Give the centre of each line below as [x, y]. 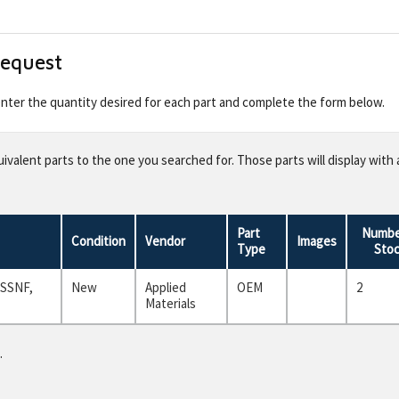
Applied [166, 287]
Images [317, 240]
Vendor [165, 240]
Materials [171, 303]
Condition [98, 240]
